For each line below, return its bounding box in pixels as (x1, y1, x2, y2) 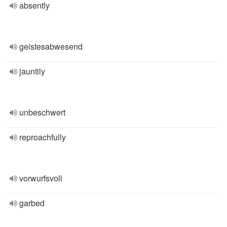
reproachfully (19, 131, 66, 143)
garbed (19, 197, 45, 209)
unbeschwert (19, 106, 65, 118)
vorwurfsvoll (19, 172, 62, 184)
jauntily (19, 65, 45, 77)
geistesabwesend (19, 41, 83, 52)
